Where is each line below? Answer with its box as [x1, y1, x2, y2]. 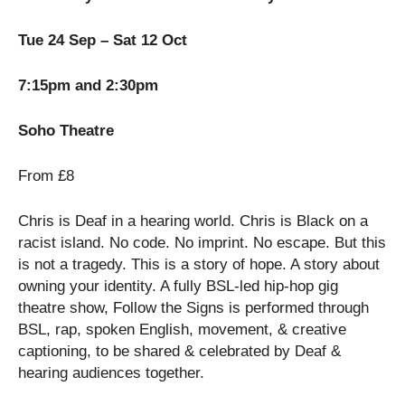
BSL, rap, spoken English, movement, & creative [18, 320, 346, 338]
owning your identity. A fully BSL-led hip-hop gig [18, 277, 338, 295]
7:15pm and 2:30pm [18, 76, 158, 94]
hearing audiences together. [18, 363, 204, 381]
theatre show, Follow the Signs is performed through [18, 298, 369, 316]
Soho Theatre [18, 121, 114, 139]
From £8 [18, 166, 74, 184]
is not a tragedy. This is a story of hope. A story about [18, 255, 380, 273]
